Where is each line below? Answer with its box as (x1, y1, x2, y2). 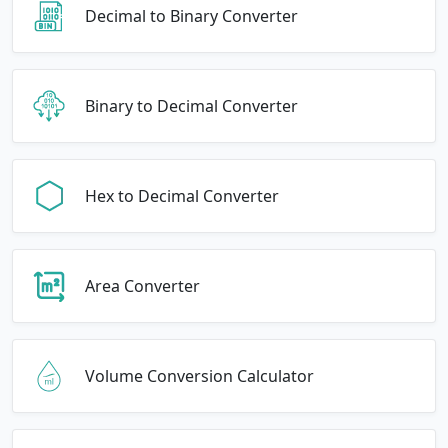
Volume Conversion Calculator (85, 364, 314, 387)
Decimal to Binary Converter (85, 4, 298, 27)
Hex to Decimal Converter (85, 184, 279, 207)
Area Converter (85, 274, 200, 297)
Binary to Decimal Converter (85, 94, 298, 117)
